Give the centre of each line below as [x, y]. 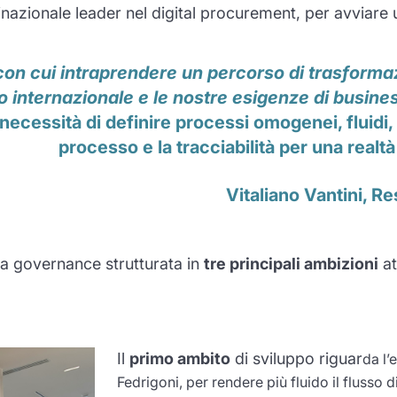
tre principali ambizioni [291, 264]
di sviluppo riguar [296, 359]
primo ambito [179, 359]
